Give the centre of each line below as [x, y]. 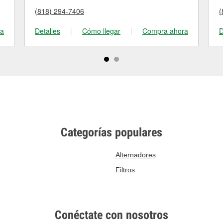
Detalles [48, 31]
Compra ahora [165, 31]
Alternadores [135, 155]
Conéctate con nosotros [111, 215]
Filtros [125, 170]
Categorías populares [111, 132]
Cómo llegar [101, 31]
